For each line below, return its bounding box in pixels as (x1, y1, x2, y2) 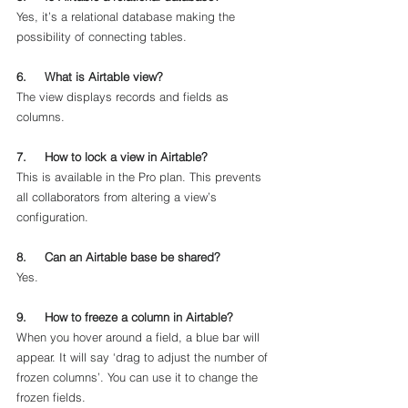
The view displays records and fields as (16, 89, 232, 104)
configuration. (16, 209, 88, 224)
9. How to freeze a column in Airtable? (16, 310, 233, 324)
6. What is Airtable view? (16, 69, 163, 84)
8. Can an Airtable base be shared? (16, 250, 220, 264)
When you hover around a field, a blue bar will (16, 330, 263, 344)
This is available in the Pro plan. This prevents (16, 169, 265, 184)
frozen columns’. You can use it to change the (16, 370, 261, 384)
